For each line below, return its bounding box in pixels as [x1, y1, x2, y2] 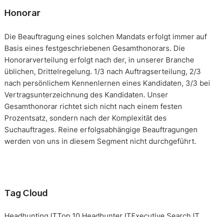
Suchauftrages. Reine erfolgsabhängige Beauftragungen [4, 124, 198, 134]
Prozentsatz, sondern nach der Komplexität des [4, 113, 167, 123]
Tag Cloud [4, 188, 47, 198]
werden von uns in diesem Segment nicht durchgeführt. [4, 136, 196, 146]
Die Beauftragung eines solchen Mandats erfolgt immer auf [4, 31, 207, 41]
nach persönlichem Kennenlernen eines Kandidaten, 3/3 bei [4, 78, 210, 88]
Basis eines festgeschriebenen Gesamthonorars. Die [4, 43, 185, 53]
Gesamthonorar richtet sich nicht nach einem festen [4, 101, 182, 111]
